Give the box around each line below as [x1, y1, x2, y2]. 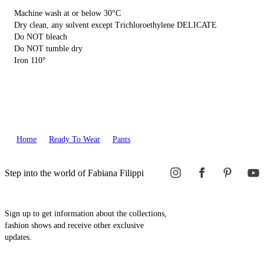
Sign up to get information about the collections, [5, 209, 167, 218]
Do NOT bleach [14, 32, 67, 41]
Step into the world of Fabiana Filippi [5, 167, 144, 178]
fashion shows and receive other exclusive [5, 220, 144, 230]
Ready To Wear [49, 134, 100, 144]
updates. [5, 232, 32, 242]
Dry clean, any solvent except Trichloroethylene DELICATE [14, 20, 217, 29]
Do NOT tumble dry [14, 44, 82, 53]
